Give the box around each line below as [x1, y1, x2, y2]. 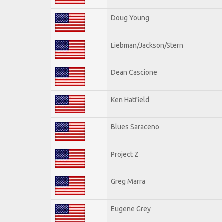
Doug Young [111, 13, 149, 22]
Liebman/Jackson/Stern [111, 41, 183, 49]
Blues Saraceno [111, 122, 159, 131]
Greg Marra [111, 177, 145, 185]
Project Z [111, 150, 139, 158]
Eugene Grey [111, 204, 151, 213]
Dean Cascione [111, 68, 157, 76]
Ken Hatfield [111, 95, 149, 104]
